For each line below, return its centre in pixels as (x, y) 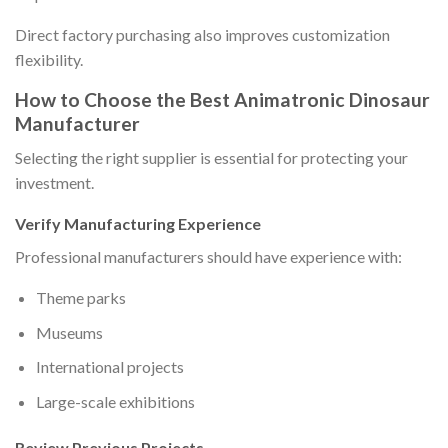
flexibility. (49, 59)
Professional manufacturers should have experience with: (208, 257)
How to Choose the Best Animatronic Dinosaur (222, 99)
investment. (54, 183)
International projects (109, 367)
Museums (69, 332)
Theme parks (80, 298)
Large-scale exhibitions (115, 401)
